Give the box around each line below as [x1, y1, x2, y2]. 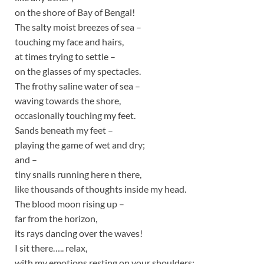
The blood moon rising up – [15, 197, 124, 209]
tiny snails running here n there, [15, 168, 141, 180]
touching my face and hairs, [15, 35, 124, 47]
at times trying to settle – [15, 50, 115, 62]
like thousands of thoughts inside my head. [15, 183, 186, 194]
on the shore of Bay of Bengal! [15, 6, 135, 18]
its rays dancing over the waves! [15, 227, 143, 239]
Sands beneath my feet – [15, 124, 113, 136]
